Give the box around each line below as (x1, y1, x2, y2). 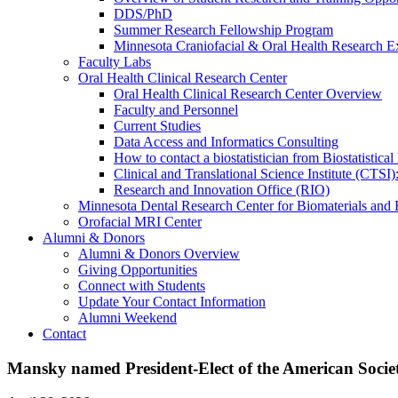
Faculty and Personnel (114, 102, 238, 117)
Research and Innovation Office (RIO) (114, 182, 330, 197)
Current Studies (114, 118, 201, 133)
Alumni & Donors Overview (78, 246, 240, 261)
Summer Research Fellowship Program (114, 22, 333, 37)
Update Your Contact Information (78, 294, 266, 309)
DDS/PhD (114, 6, 172, 21)
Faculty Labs (78, 54, 151, 69)
